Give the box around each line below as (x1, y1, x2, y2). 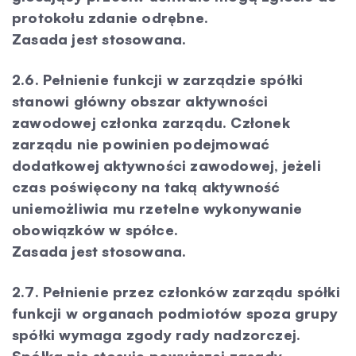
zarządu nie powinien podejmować (12, 135, 270, 153)
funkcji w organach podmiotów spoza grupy (12, 304, 339, 322)
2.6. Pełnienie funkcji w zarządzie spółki (12, 71, 304, 88)
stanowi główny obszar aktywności (12, 92, 269, 110)
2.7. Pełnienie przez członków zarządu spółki (12, 283, 340, 300)
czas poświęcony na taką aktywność (12, 178, 281, 195)
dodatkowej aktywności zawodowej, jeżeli (12, 157, 321, 174)
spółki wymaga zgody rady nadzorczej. (12, 326, 301, 343)
